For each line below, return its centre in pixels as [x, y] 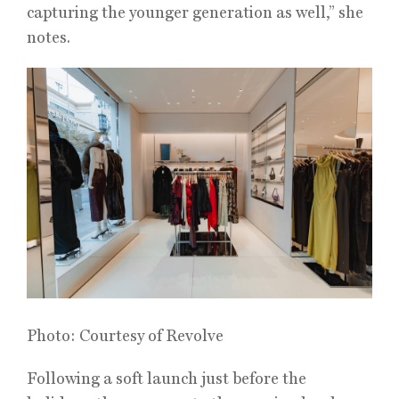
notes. [49, 37]
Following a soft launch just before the [167, 378]
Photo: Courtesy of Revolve [125, 335]
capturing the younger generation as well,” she [195, 12]
